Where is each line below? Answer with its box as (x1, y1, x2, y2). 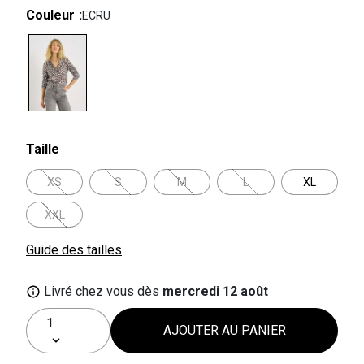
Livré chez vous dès (41, 283, 162, 299)
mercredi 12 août (162, 283, 268, 299)
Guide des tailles (26, 241, 122, 258)
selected (28, 110, 85, 127)
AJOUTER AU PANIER (162, 322, 286, 338)
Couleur (26, 7, 75, 24)
